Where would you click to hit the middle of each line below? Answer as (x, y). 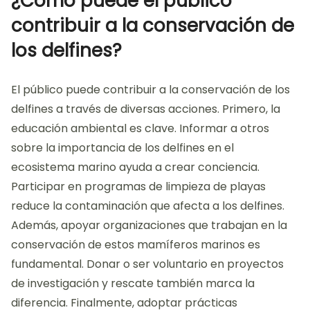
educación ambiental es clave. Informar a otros (140, 129)
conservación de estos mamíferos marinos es (136, 245)
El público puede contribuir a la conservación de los (151, 90)
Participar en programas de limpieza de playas (138, 187)
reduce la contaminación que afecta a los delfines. (148, 206)
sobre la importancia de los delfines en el (122, 148)
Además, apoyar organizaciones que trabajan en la (149, 226)
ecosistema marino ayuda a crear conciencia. (135, 167)
